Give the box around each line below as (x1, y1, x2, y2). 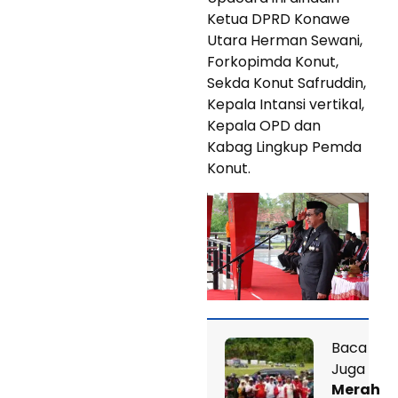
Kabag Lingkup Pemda (207, 136, 362, 157)
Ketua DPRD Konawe (207, 8, 350, 29)
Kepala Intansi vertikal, (207, 93, 364, 115)
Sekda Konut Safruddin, (207, 72, 366, 93)
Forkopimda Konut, (207, 51, 338, 72)
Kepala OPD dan (207, 115, 321, 136)
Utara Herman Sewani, (207, 29, 362, 51)
